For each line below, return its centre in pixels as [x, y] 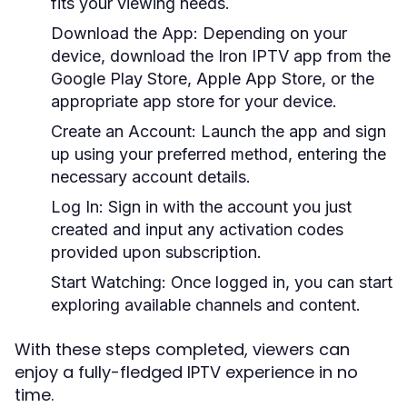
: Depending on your [270, 33]
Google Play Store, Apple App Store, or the [213, 79]
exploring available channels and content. [206, 305]
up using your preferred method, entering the [218, 154]
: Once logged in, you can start [277, 282]
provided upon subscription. [156, 252]
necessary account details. [151, 177]
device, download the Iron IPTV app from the [221, 56]
